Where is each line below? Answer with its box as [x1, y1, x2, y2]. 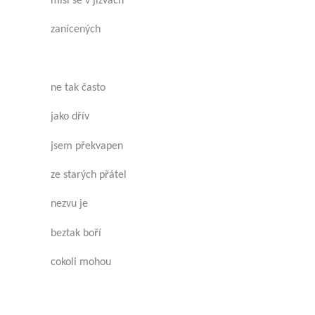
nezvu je [51, 198, 88, 210]
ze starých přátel [51, 169, 127, 181]
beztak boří [51, 227, 101, 239]
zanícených [51, 24, 101, 36]
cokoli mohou [51, 256, 111, 268]
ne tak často [51, 82, 105, 94]
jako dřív [51, 111, 89, 123]
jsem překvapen [51, 140, 123, 152]
